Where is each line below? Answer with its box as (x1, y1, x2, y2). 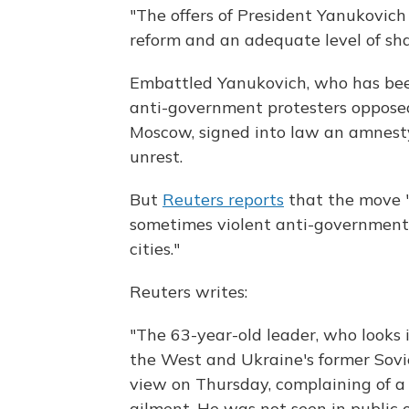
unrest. (130, 146, 183, 168)
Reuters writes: (130, 281, 247, 303)
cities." (130, 238, 180, 260)
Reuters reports (163, 189, 284, 211)
